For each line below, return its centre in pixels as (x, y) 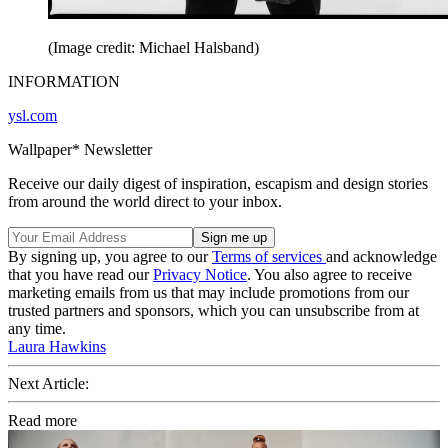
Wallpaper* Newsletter (80, 149)
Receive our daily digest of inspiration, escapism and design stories (218, 183)
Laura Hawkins (57, 346)
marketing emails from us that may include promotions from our (208, 292)
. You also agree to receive (329, 274)
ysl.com (32, 115)
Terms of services (269, 256)
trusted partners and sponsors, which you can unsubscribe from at (213, 310)
